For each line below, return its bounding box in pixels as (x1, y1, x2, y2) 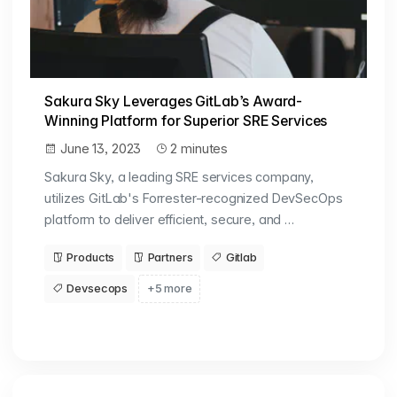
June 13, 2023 (60, 140, 145, 156)
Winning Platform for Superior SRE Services (44, 112, 328, 129)
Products (66, 251, 115, 265)
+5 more (146, 282, 192, 296)
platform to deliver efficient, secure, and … (44, 211, 295, 227)
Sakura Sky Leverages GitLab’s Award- (44, 92, 303, 110)
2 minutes (167, 140, 229, 156)
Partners (147, 251, 193, 265)
